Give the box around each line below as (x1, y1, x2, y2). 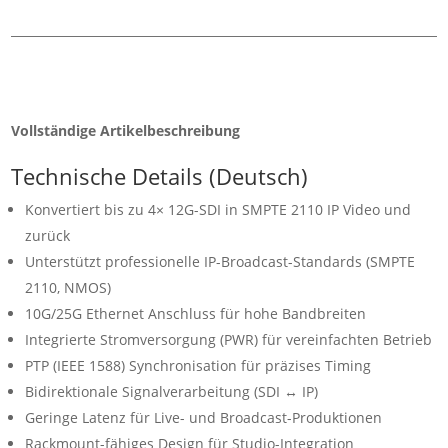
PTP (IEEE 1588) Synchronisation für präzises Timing (25, 356, 372, 376)
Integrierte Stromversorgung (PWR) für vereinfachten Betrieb (25, 330, 433, 350)
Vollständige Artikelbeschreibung (11, 121, 241, 141)
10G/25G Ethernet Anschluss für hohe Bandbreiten (25, 304, 367, 324)
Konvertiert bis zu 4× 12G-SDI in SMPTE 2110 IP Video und (25, 200, 412, 220)
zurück (25, 226, 71, 246)
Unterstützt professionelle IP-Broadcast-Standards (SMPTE (25, 252, 416, 272)
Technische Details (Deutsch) (11, 161, 309, 192)
